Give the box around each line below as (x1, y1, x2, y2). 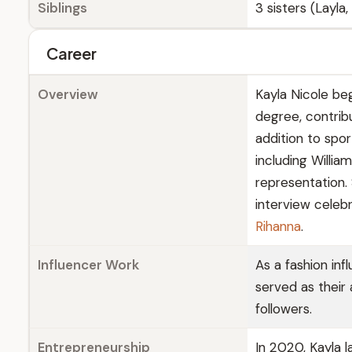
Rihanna (255, 218, 301, 235)
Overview (38, 86, 98, 103)
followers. (255, 300, 312, 317)
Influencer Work (38, 256, 140, 273)
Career (46, 43, 97, 63)
